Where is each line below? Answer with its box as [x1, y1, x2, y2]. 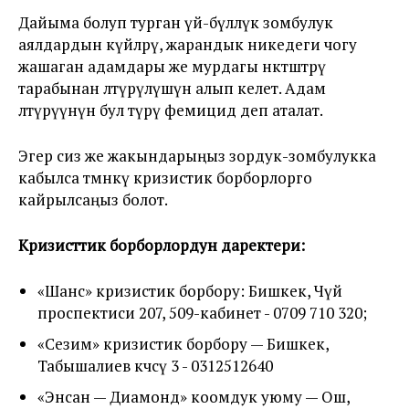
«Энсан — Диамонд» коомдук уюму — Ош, [37, 386, 350, 407]
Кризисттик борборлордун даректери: [18, 235, 305, 256]
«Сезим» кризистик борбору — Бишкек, [37, 333, 329, 354]
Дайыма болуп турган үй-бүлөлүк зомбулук [18, 12, 333, 33]
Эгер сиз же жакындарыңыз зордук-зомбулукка [18, 145, 376, 166]
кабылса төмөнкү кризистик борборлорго [18, 167, 312, 188]
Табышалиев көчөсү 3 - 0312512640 [37, 355, 273, 376]
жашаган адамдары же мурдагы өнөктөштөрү [18, 56, 326, 77]
